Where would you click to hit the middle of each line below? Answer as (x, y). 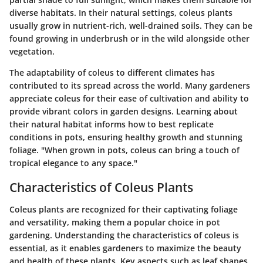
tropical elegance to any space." (73, 163)
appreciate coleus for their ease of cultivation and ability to (129, 98)
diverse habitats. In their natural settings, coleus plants (121, 12)
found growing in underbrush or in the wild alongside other (129, 38)
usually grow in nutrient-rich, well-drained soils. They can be (131, 25)
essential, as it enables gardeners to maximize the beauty (125, 248)
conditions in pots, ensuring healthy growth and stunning (126, 137)
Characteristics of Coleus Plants (101, 187)
